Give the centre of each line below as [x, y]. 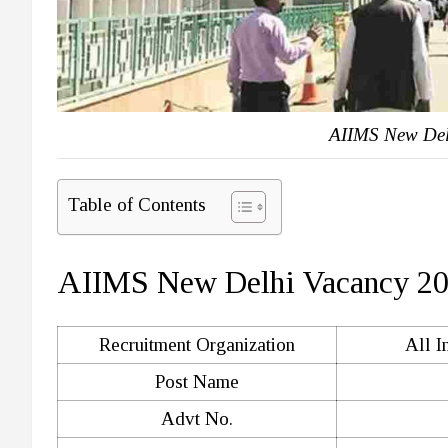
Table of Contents [137, 204]
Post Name [197, 381]
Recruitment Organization [197, 344]
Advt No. [197, 418]
